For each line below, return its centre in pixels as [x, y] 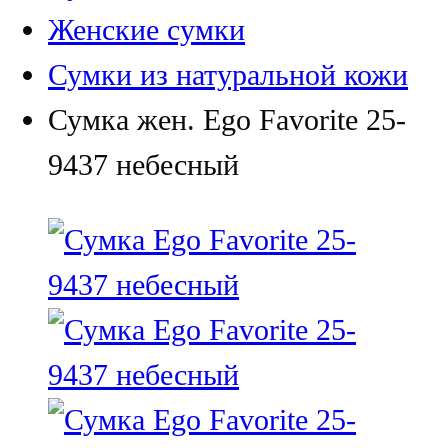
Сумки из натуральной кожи [228, 74]
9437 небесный [143, 164]
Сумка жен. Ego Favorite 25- [227, 119]
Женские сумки [146, 29]
